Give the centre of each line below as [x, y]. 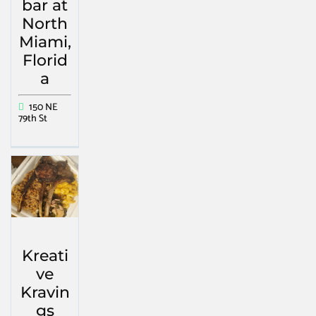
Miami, [45, 42]
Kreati [45, 255]
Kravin [45, 292]
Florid [45, 60]
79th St [33, 119]
